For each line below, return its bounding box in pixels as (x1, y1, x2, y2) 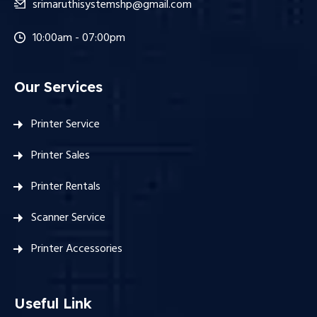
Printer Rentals (31, 178, 100, 197)
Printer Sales (31, 146, 90, 166)
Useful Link (14, 294, 92, 313)
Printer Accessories (31, 240, 122, 259)
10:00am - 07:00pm (33, 29, 125, 48)
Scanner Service (31, 209, 105, 228)
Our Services (14, 78, 103, 96)
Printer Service (31, 115, 100, 134)
